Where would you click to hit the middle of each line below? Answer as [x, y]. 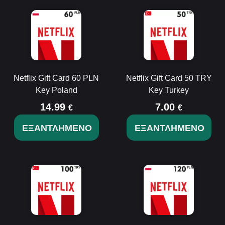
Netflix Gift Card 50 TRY [169, 78]
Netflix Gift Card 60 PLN [56, 78]
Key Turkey [169, 90]
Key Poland [56, 90]
